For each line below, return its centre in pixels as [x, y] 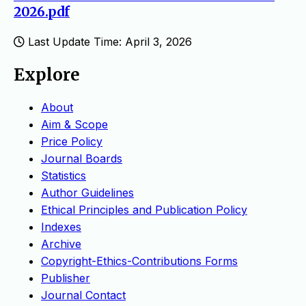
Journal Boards [82, 158]
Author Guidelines [87, 192]
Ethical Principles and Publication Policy [144, 209]
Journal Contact [83, 295]
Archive [61, 244]
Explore [47, 74]
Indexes [61, 226]
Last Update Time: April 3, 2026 [108, 41]
